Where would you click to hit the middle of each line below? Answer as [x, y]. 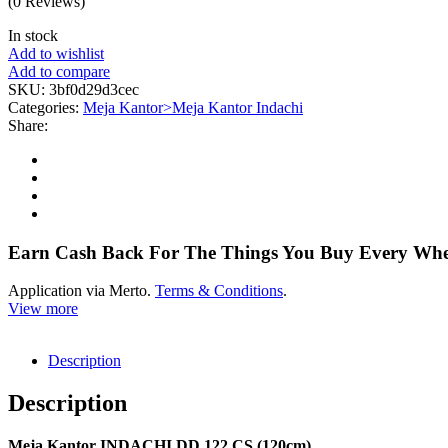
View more [43, 309]
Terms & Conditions [219, 291]
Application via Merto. [81, 291]
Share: [28, 125]
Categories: [45, 107]
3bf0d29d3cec [94, 89]
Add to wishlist [56, 53]
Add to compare [59, 71]
